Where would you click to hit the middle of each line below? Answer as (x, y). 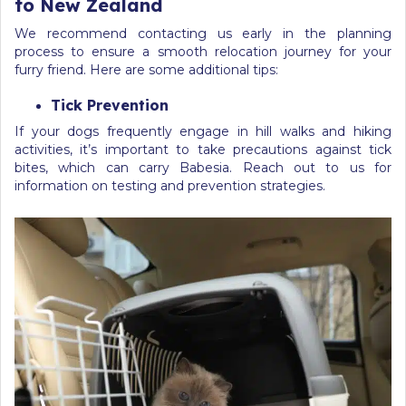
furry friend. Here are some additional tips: (146, 69)
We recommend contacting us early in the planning (203, 33)
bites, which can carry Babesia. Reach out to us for (203, 167)
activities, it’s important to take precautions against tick (203, 149)
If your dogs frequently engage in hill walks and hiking (203, 131)
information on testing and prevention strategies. (170, 185)
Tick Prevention (110, 105)
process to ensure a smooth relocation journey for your (203, 51)
